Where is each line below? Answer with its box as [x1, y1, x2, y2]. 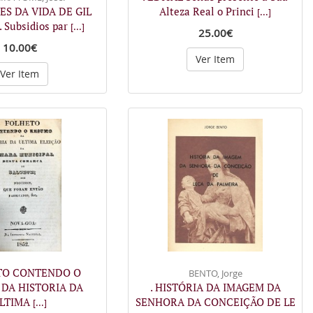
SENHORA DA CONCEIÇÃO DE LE [135, 294, 296, 309]
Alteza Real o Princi [159, 4, 257, 18]
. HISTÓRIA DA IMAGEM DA [150, 279, 281, 294]
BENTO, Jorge [188, 266, 242, 279]
